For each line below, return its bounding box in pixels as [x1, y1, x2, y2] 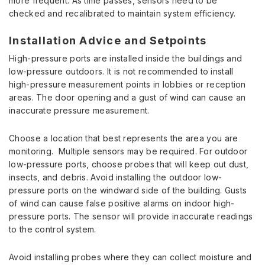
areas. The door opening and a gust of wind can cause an [9, 92, 246, 102]
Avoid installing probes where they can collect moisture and [9, 251, 252, 262]
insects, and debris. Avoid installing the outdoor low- [9, 172, 222, 182]
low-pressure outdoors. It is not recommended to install [9, 66, 234, 76]
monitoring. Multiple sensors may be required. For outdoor [9, 146, 248, 156]
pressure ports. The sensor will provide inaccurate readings [9, 211, 253, 221]
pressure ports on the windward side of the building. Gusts [9, 185, 247, 195]
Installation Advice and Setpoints [9, 34, 207, 47]
